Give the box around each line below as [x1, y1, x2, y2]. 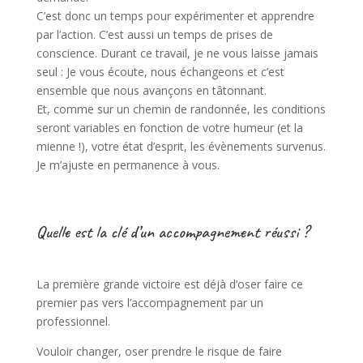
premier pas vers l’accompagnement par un [36, 295, 263, 311]
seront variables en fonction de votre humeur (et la [36, 120, 303, 136]
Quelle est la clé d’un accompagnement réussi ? [36, 220, 309, 244]
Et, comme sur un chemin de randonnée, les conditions [36, 101, 326, 117]
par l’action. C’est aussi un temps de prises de [36, 27, 273, 43]
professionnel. [36, 314, 110, 330]
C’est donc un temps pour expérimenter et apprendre [36, 8, 314, 24]
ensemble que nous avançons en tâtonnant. [36, 83, 267, 99]
